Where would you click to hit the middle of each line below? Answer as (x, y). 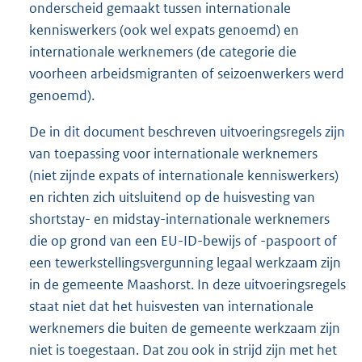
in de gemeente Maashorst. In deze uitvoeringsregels (187, 284)
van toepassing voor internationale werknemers (173, 153)
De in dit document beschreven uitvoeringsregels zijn (187, 131)
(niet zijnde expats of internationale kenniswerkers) (184, 175)
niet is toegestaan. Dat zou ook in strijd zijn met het (183, 349)
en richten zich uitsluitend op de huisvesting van (172, 197)
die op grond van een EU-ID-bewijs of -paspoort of (183, 240)
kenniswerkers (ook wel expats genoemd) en (164, 29)
